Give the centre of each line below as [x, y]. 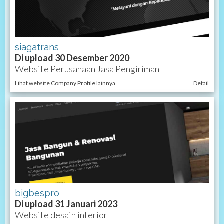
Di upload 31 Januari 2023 [66, 204]
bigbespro [37, 193]
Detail [201, 83]
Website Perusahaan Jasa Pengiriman [87, 69]
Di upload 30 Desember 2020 [72, 58]
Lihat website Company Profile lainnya [65, 83]
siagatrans [37, 47]
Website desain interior [61, 215]
